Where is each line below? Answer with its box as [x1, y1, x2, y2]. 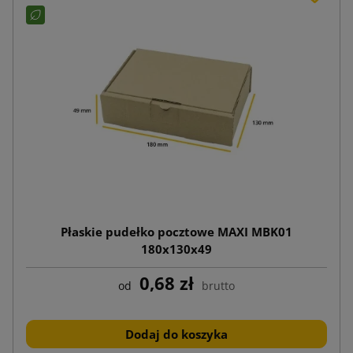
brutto [202, 277, 235, 293]
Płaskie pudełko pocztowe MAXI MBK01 [61, 223, 292, 240]
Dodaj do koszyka [125, 325, 228, 342]
